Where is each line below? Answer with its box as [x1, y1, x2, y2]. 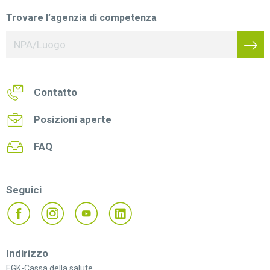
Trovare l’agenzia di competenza [6, 11, 157, 24]
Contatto [34, 86, 77, 98]
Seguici [6, 183, 42, 196]
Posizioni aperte [34, 113, 111, 125]
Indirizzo [6, 246, 48, 259]
